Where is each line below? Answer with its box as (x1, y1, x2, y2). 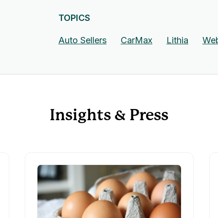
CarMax (121, 35, 152, 45)
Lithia (166, 35, 188, 45)
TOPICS (58, 12, 90, 23)
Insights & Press (50, 106, 168, 124)
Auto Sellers (58, 35, 107, 45)
